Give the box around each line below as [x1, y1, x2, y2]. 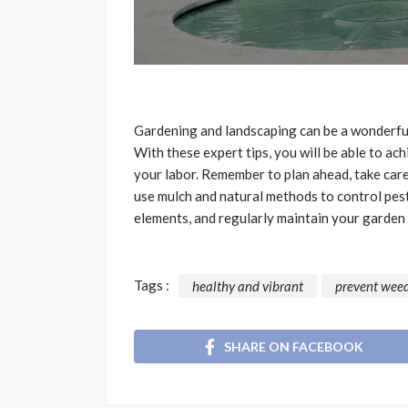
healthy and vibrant [192, 277, 303, 294]
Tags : [134, 277, 169, 294]
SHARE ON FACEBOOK [224, 339, 363, 355]
